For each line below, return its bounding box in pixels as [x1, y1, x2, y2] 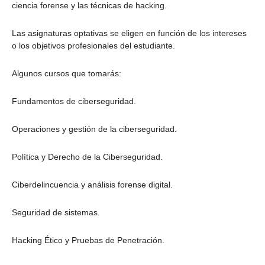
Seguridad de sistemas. [12, 208, 100, 218]
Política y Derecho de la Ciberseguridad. [12, 152, 163, 162]
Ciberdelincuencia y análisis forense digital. [12, 180, 173, 190]
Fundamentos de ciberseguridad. [12, 96, 136, 106]
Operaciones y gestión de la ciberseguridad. [12, 124, 177, 134]
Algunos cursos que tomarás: [12, 69, 121, 79]
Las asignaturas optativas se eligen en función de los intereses [12, 28, 247, 38]
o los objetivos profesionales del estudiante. [12, 41, 175, 51]
